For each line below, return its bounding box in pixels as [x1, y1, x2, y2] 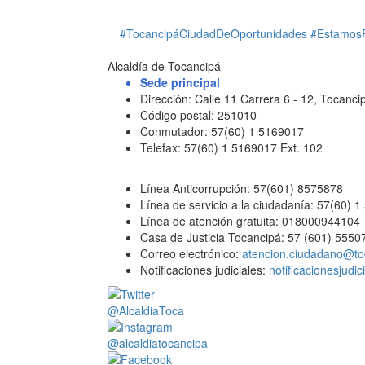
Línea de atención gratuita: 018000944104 [140, 213, 360, 229]
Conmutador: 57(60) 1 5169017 [140, 123, 304, 139]
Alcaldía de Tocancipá [108, 58, 221, 74]
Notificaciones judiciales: [140, 262, 269, 278]
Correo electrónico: [140, 245, 242, 262]
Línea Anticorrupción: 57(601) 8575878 [140, 180, 343, 196]
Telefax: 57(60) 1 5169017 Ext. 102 [140, 139, 323, 156]
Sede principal [140, 74, 220, 90]
